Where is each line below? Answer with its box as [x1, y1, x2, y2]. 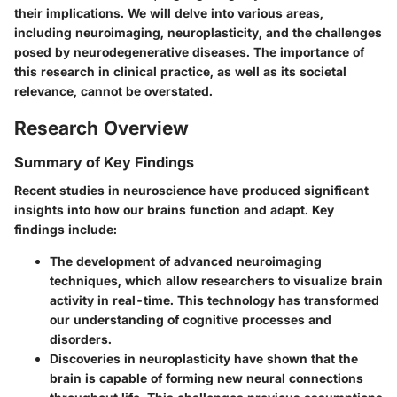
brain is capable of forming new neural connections [50, 370, 363, 386]
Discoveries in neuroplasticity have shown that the [50, 351, 358, 367]
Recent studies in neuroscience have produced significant [14, 183, 369, 198]
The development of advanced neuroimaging [50, 253, 322, 269]
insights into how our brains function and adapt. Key [14, 202, 334, 218]
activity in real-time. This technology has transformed [50, 292, 379, 308]
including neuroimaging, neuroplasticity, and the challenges [14, 24, 382, 40]
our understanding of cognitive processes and [50, 312, 331, 328]
